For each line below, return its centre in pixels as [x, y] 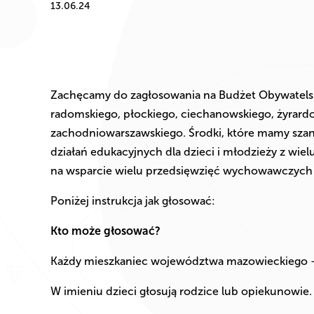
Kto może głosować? [105, 231]
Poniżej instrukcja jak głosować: [133, 201]
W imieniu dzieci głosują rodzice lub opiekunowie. [181, 292]
